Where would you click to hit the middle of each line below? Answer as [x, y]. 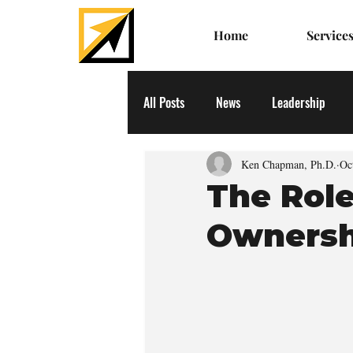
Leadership [299, 102]
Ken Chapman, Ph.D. [289, 164]
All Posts [164, 102]
